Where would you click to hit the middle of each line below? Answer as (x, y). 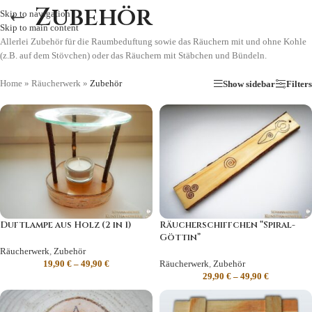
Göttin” (180, 238)
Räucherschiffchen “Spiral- (227, 225)
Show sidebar (249, 84)
